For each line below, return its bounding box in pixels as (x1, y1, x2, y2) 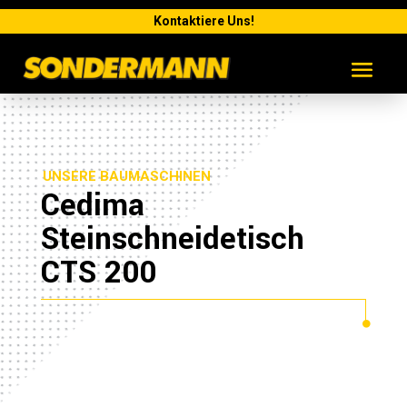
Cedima (40, 184, 144, 227)
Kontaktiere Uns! (153, 14, 254, 28)
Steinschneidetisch (40, 217, 304, 261)
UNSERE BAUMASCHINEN (42, 168, 211, 184)
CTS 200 (40, 251, 156, 294)
